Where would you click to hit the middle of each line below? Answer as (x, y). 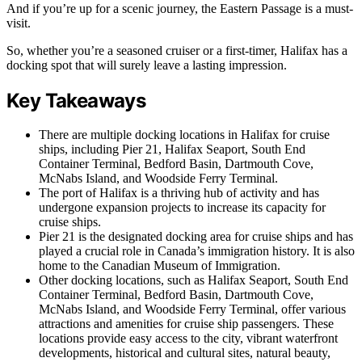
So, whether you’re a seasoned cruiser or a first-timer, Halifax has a (177, 50)
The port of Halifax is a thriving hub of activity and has (179, 193)
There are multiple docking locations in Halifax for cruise (184, 135)
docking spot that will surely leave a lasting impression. (147, 65)
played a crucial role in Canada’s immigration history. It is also (197, 251)
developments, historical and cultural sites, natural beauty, (185, 353)
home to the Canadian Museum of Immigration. (160, 266)
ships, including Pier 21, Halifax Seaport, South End (172, 149)
